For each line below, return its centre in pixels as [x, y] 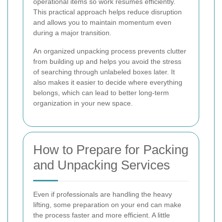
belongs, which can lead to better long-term [101, 93]
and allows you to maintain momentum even [102, 23]
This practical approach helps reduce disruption [108, 12]
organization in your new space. [83, 103]
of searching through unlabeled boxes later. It [104, 72]
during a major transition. [72, 33]
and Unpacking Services [102, 165]
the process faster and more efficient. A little [102, 215]
